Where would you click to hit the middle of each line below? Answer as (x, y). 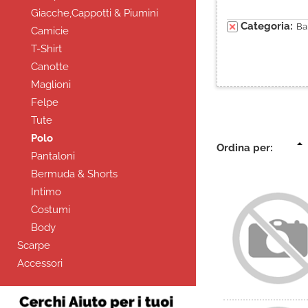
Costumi (51, 210)
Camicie (50, 31)
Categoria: (267, 26)
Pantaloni (53, 156)
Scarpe (34, 245)
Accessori (40, 263)
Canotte (50, 67)
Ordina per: (245, 148)
